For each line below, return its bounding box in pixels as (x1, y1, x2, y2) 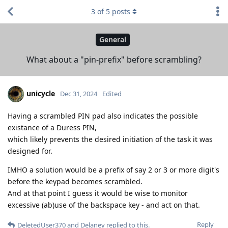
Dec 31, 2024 (60, 89, 97, 98)
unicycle (26, 88, 55, 98)
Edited (102, 89, 122, 98)
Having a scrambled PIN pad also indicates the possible (8, 110, 198, 121)
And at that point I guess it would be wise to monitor (8, 188, 188, 198)
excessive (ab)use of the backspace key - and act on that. (8, 199, 200, 210)
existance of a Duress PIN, (8, 122, 97, 132)
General (99, 35, 126, 45)
